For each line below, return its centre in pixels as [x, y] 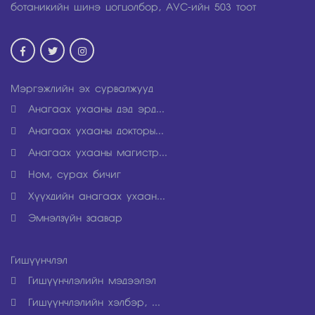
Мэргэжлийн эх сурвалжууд [82, 88]
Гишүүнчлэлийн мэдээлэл [90, 280]
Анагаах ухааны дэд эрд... [94, 109]
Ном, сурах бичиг [72, 174]
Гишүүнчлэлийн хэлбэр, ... [92, 302]
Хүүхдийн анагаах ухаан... [94, 196]
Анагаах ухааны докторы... [94, 130]
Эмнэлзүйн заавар [73, 218]
